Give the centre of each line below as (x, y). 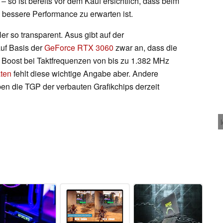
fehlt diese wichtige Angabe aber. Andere (85, 73)
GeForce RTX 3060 (79, 47)
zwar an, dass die (145, 47)
